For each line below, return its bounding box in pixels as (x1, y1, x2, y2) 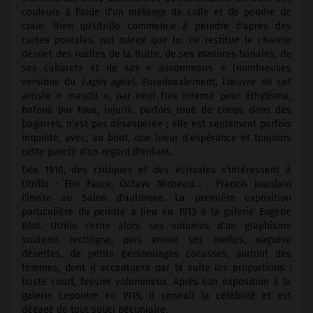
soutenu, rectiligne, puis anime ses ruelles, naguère (22, 233, 291, 246)
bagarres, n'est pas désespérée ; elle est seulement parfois (22, 118, 291, 131)
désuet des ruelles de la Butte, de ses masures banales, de (22, 48, 291, 61)
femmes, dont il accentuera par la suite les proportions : (22, 261, 291, 274)
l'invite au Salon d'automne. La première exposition (22, 191, 291, 204)
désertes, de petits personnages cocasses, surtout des (22, 247, 291, 260)
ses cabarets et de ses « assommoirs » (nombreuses (22, 62, 291, 75)
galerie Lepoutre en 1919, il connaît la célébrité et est (22, 289, 291, 302)
